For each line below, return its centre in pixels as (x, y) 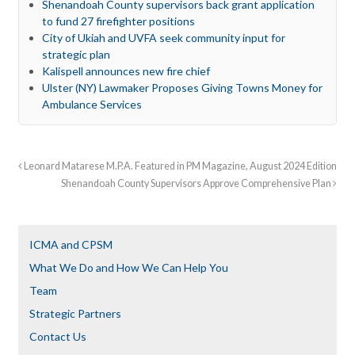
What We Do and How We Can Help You (128, 267)
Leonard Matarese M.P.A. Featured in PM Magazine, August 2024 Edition (179, 166)
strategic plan (76, 54)
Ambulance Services (92, 104)
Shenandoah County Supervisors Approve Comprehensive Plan (197, 183)
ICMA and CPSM (71, 244)
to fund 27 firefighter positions (118, 21)
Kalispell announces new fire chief (126, 71)
